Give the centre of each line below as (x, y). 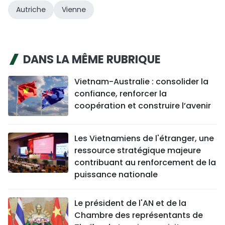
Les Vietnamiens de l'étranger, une (144, 139)
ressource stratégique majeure (138, 151)
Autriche (31, 10)
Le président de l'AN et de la (130, 203)
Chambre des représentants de (139, 215)
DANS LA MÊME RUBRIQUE (92, 60)
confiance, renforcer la (121, 94)
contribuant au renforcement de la (145, 163)
